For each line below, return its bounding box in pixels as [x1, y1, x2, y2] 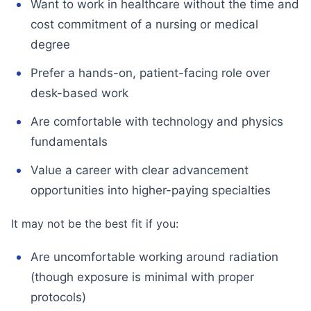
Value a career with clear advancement [31, 163, 249, 177]
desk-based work [31, 86, 128, 100]
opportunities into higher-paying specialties [31, 183, 271, 197]
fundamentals [31, 135, 108, 149]
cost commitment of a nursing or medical [31, 17, 258, 31]
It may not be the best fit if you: [11, 217, 178, 230]
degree [31, 37, 70, 51]
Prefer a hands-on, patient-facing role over [31, 66, 270, 80]
